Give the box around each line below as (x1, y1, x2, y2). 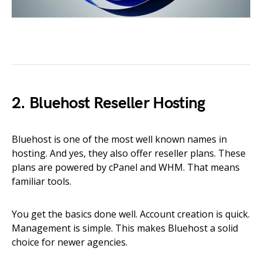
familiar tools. (12, 175, 71, 188)
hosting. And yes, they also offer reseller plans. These (12, 147, 246, 160)
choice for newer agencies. (12, 236, 127, 249)
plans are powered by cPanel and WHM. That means (12, 161, 240, 174)
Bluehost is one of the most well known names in (12, 133, 227, 146)
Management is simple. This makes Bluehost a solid (12, 222, 238, 235)
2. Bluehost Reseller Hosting (12, 94, 205, 113)
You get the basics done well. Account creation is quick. (12, 208, 250, 221)
